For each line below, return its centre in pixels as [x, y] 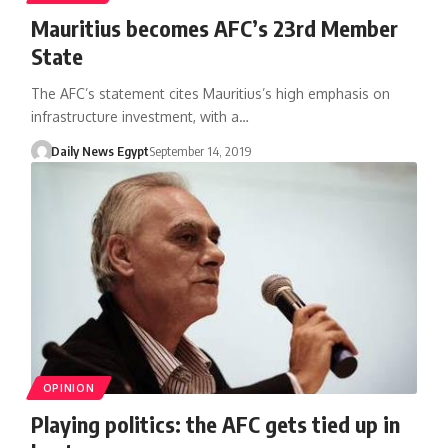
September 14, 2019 [201, 150]
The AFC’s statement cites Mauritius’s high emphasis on [210, 93]
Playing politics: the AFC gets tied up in [215, 423]
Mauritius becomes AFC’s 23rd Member [214, 27]
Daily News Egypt [100, 150]
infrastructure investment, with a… [139, 116]
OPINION [68, 387]
